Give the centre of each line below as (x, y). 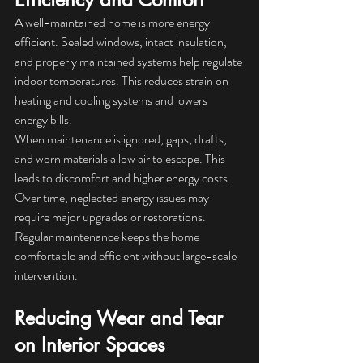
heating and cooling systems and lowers (112, 100)
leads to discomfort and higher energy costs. (124, 178)
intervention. (46, 275)
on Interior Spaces (90, 345)
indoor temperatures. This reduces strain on (123, 81)
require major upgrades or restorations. (111, 217)
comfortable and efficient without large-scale (127, 256)
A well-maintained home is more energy (113, 23)
